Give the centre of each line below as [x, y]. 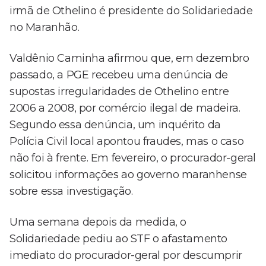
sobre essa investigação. [71, 191]
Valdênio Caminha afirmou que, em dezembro [129, 58]
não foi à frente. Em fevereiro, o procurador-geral [133, 158]
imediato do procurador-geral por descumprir [126, 256]
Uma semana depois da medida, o [98, 222]
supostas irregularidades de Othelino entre [119, 92]
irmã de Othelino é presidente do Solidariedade [131, 11]
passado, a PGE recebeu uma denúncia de [119, 75]
